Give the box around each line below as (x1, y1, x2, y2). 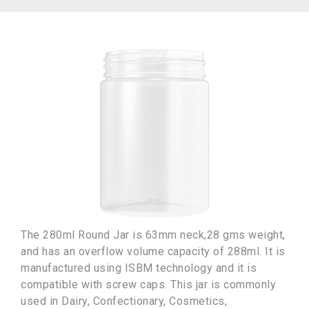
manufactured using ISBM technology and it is (21, 261, 257, 275)
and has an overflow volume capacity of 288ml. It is (21, 245, 286, 258)
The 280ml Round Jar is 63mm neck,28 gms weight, (21, 228, 286, 241)
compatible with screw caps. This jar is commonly (21, 278, 276, 291)
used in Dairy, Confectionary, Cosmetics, (21, 295, 227, 308)
